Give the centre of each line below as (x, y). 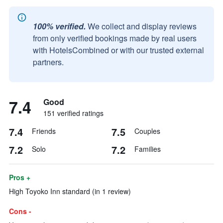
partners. (48, 62)
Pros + (20, 177)
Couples (147, 131)
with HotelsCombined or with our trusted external (118, 50)
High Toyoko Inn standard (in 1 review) (70, 191)
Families (148, 149)
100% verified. (59, 26)
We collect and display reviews (142, 26)
